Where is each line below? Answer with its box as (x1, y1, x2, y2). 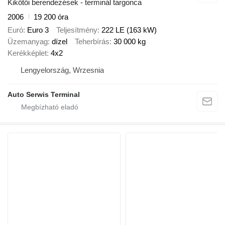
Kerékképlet (8, 49, 47, 58)
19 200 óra (34, 12, 68, 21)
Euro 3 (27, 26, 49, 35)
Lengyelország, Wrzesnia (21, 66, 104, 75)
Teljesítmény (56, 26, 97, 35)
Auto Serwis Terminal (8, 90, 80, 99)
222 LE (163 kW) (101, 26, 157, 35)
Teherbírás (75, 37, 109, 46)
